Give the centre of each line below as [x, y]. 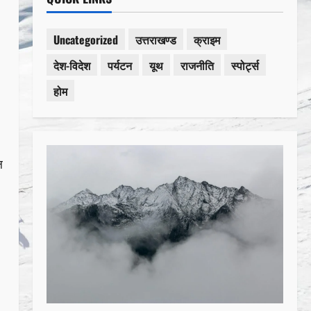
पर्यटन [119, 65]
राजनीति [197, 65]
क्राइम [207, 39]
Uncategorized [85, 39]
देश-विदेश [72, 65]
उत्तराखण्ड [155, 39]
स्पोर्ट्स [245, 65]
